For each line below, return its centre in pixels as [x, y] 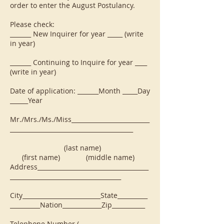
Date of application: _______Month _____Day [80, 91]
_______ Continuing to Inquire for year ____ [78, 62]
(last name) [79, 148]
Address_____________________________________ [79, 167]
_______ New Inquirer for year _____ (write [77, 34]
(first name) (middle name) [72, 157]
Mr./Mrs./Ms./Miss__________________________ [80, 119]
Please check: [32, 24]
